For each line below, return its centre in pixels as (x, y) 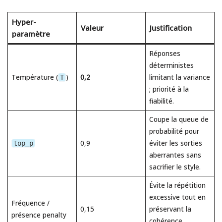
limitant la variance (179, 77)
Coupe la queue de (179, 119)
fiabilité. (161, 101)
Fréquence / (30, 203)
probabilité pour (174, 131)
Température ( (34, 77)
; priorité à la (169, 89)
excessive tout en (177, 197)
